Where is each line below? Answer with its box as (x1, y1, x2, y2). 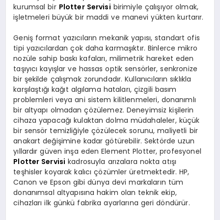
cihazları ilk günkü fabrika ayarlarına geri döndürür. (13, 197, 190, 208)
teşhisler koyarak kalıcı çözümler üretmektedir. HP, (13, 166, 190, 177)
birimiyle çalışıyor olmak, (110, 1, 198, 12)
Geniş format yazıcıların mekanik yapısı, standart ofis (13, 32, 200, 43)
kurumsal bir (13, 1, 59, 12)
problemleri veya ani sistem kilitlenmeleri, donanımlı (13, 94, 196, 105)
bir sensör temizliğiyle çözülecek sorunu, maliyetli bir (13, 125, 198, 136)
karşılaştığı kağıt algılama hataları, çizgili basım (13, 84, 177, 94)
